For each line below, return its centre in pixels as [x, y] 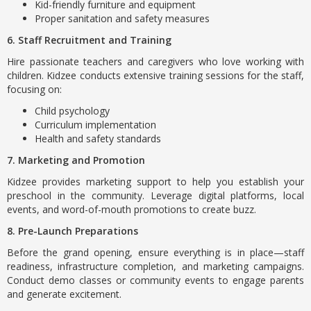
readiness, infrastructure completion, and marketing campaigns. [155, 266]
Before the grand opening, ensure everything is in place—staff [155, 252]
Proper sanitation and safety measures [122, 18]
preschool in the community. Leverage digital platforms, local [155, 195]
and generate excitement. [64, 294]
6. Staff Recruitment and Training [89, 40]
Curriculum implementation [95, 125]
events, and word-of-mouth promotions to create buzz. [132, 209]
